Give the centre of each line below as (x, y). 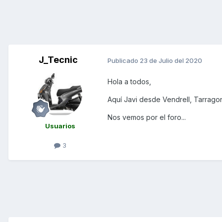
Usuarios (60, 126)
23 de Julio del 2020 (171, 60)
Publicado (124, 60)
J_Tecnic (58, 60)
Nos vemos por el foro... (147, 117)
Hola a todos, (129, 82)
